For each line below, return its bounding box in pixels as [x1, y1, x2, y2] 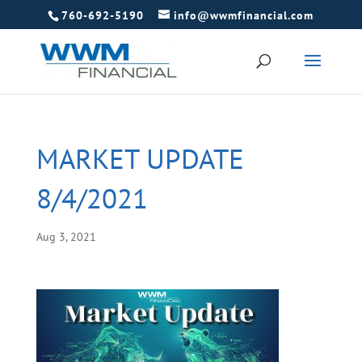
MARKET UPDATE [36, 140, 244, 177]
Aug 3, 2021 [36, 229, 96, 244]
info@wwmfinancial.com [174, 7, 314, 23]
